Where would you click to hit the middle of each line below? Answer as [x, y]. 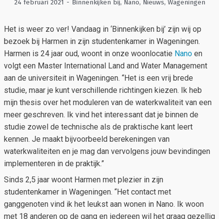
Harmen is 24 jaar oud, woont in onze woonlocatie [89, 53]
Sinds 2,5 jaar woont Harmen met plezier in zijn [84, 179]
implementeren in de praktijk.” [54, 163]
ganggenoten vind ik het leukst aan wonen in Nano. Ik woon [104, 204]
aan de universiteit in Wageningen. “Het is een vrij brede [99, 78]
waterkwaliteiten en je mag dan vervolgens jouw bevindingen [107, 151]
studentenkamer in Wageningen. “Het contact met [88, 192]
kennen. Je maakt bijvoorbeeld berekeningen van [87, 139]
